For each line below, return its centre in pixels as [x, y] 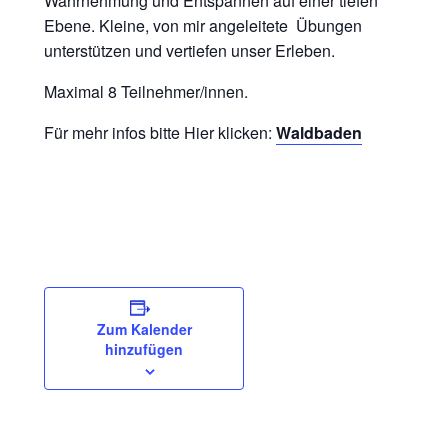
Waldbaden [319, 132]
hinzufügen [144, 349]
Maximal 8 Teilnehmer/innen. [146, 91]
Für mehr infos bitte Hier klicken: [160, 132]
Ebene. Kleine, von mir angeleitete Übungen [203, 25]
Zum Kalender [144, 329]
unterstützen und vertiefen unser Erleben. [189, 50]
